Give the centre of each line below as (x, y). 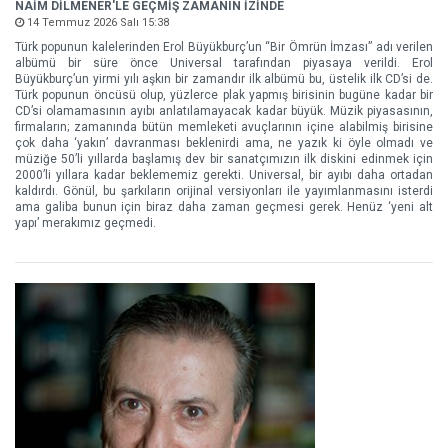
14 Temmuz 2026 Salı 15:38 (96, 22)
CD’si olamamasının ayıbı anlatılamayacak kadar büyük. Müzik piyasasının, (224, 111)
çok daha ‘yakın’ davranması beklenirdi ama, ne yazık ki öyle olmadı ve (224, 143)
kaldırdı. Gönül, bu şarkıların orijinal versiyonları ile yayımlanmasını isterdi (224, 191)
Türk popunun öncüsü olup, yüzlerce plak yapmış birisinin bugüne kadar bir (224, 95)
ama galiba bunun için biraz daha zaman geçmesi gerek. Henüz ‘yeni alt (224, 207)
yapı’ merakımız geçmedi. (85, 223)
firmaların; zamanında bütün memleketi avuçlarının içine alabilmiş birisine (224, 127)
